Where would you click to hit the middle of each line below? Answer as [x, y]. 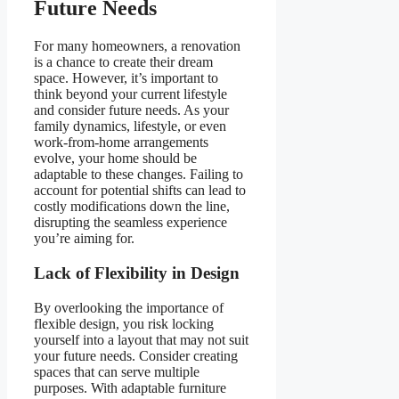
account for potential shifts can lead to [140, 191]
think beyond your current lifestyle [130, 94]
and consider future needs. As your [131, 110]
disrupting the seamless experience [130, 223]
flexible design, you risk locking [124, 323]
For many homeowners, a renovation [137, 46]
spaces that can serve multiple [117, 371]
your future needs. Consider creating [136, 355]
